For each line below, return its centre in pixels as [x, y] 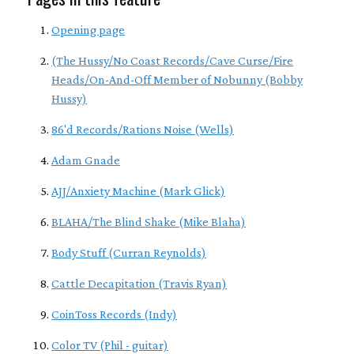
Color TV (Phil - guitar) [110, 345]
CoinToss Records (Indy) [114, 314]
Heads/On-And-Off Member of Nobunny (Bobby [177, 79]
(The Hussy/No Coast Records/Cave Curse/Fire [172, 60]
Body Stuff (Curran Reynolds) [129, 252]
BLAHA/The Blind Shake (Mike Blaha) [149, 221]
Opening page [88, 29]
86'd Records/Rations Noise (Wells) [143, 129]
